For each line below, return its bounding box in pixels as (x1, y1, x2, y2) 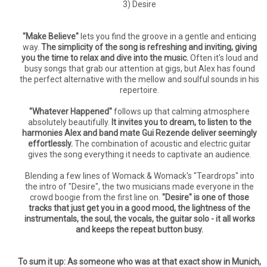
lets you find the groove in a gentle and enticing (79, 32, 256, 42)
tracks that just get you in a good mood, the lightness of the (29, 203, 250, 213)
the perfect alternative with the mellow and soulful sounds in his (20, 74, 259, 85)
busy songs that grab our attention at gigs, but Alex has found (24, 64, 255, 74)
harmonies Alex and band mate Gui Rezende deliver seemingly (22, 128, 257, 138)
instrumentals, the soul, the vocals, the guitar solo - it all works (24, 214, 255, 224)
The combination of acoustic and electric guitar (73, 139, 251, 149)
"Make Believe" (23, 32, 79, 42)
